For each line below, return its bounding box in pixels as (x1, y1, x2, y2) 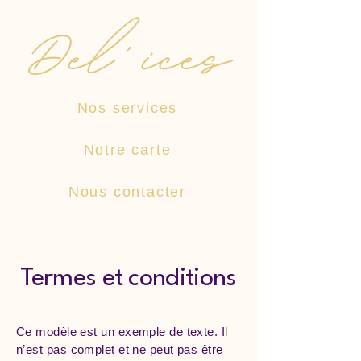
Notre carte (83, 141, 172, 158)
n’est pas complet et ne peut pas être (16, 342, 223, 356)
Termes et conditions (20, 266, 237, 291)
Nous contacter (68, 183, 187, 200)
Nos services (77, 99, 178, 116)
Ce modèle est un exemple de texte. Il (16, 325, 228, 338)
